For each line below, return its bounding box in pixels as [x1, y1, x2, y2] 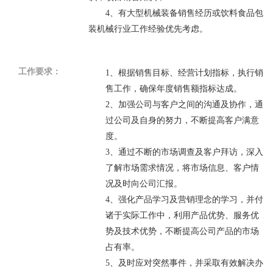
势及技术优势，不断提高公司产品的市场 [105, 227, 259, 236]
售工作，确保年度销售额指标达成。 [105, 84, 242, 93]
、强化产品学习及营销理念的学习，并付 [109, 195, 263, 204]
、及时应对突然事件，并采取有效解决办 [109, 258, 263, 268]
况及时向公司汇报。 [105, 179, 182, 188]
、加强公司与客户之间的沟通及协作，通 [109, 100, 263, 109]
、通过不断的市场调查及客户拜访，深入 [109, 147, 263, 157]
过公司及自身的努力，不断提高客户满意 [105, 116, 259, 125]
